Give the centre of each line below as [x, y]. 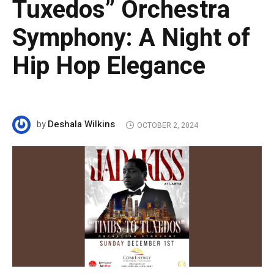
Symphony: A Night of [131, 39]
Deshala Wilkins [81, 124]
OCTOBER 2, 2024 [167, 125]
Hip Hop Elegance [109, 67]
